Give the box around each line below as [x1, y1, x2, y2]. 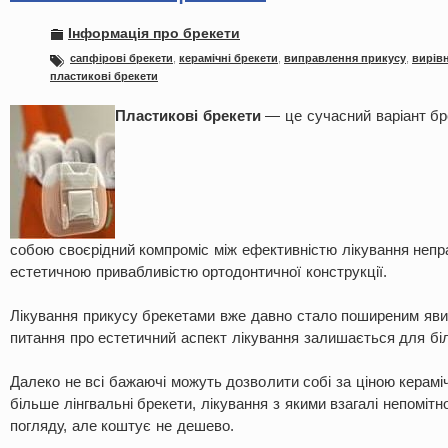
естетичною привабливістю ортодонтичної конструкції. [10, 263, 388, 280]
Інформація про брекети [68, 25, 240, 41]
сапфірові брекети [70, 52, 173, 64]
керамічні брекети [179, 52, 278, 64]
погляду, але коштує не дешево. [10, 417, 234, 434]
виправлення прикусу [284, 52, 406, 64]
